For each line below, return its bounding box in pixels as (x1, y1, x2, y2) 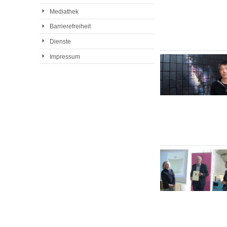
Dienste (49, 37, 71, 45)
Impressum (49, 53, 80, 60)
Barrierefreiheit (49, 23, 91, 30)
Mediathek (49, 8, 79, 15)
